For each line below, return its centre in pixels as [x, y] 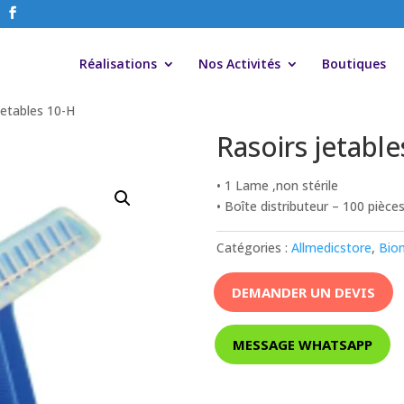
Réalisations [118, 64]
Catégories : [254, 248]
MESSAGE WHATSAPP [303, 344]
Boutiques [353, 64]
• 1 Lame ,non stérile [278, 186]
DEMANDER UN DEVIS [304, 292]
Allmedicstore [332, 248]
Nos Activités [239, 64]
